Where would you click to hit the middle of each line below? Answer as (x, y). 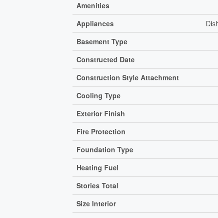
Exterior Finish (101, 113)
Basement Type (102, 41)
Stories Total (98, 185)
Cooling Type (99, 95)
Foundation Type (105, 149)
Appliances (95, 23)
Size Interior (96, 203)
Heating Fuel (98, 167)
